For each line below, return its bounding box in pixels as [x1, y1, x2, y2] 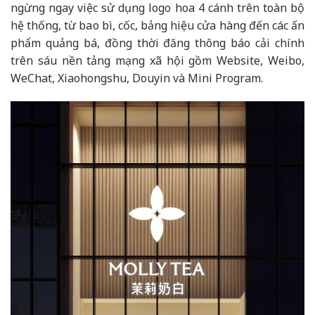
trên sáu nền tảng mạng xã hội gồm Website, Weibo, [11, 52, 304, 68]
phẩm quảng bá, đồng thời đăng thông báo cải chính [11, 34, 304, 51]
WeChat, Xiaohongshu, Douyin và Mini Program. [11, 70, 263, 86]
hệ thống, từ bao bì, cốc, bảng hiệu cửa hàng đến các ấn [11, 17, 304, 33]
